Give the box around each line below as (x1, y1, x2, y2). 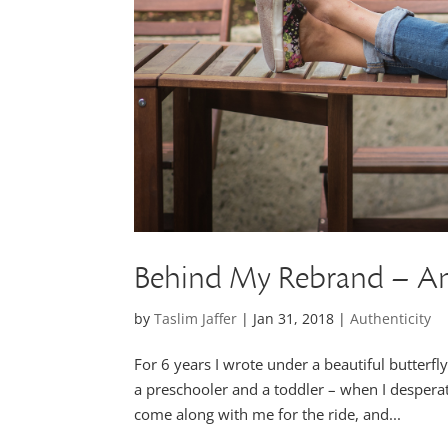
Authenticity (350, 309, 432, 329)
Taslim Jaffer (154, 309, 238, 329)
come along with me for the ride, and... (134, 404, 402, 425)
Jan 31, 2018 (253, 309, 335, 329)
